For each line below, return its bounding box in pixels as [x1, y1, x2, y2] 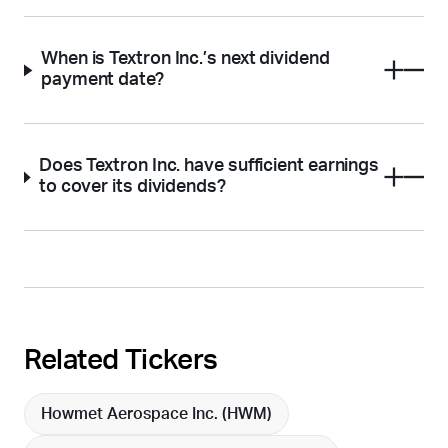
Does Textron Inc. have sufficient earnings [38, 157, 380, 176]
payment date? [40, 71, 164, 90]
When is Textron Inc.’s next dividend [40, 50, 330, 69]
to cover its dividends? [38, 178, 226, 197]
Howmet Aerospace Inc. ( [41, 406, 227, 423]
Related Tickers [24, 346, 218, 375]
